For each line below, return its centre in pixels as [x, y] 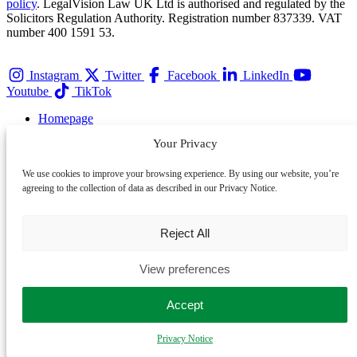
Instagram [54, 76]
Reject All [185, 233]
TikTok [93, 92]
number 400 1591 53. [61, 33]
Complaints [67, 275]
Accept [185, 304]
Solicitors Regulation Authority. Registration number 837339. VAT [174, 18]
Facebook [192, 76]
